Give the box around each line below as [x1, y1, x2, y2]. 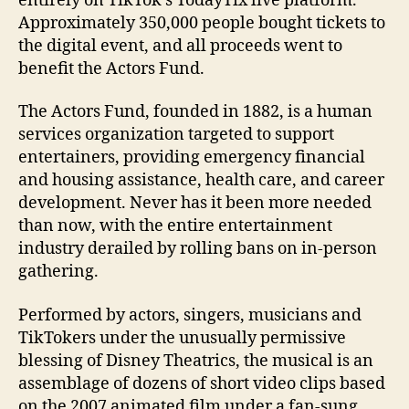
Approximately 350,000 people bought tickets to [18, 12, 385, 34]
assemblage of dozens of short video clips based [18, 372, 385, 394]
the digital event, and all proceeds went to [18, 35, 342, 57]
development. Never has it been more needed [18, 193, 372, 215]
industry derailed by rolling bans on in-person [18, 238, 377, 260]
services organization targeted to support [18, 124, 334, 146]
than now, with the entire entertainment [18, 215, 332, 237]
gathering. [18, 261, 99, 283]
